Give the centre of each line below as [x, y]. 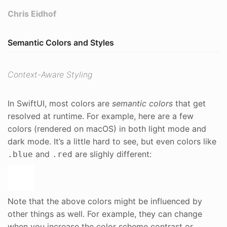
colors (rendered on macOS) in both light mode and [107, 128]
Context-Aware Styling [50, 74]
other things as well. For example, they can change [105, 214]
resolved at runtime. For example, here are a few [101, 116]
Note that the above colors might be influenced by [105, 201]
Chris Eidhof [32, 14]
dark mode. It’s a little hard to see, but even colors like [112, 141]
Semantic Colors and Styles [61, 43]
